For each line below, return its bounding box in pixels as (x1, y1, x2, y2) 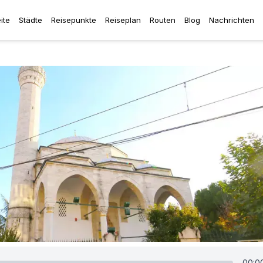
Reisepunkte (51, 15, 96, 25)
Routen (150, 15, 176, 25)
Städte (19, 15, 42, 25)
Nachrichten (209, 15, 254, 25)
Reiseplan (105, 15, 141, 25)
